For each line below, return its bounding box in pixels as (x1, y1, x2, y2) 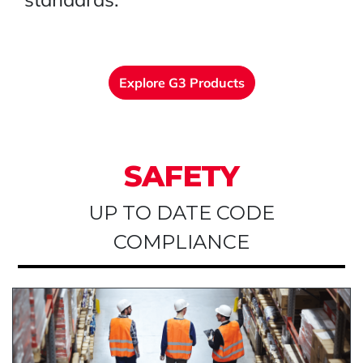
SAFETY (124, 157, 239, 194)
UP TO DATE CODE (88, 200, 275, 224)
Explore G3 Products (118, 74, 245, 91)
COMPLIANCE (113, 229, 250, 254)
